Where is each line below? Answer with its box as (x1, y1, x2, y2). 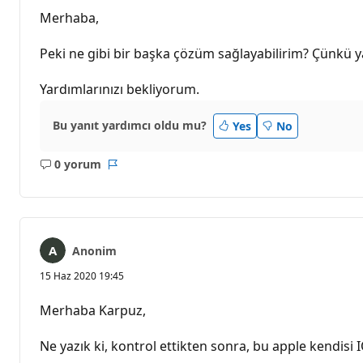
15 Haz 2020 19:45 (40, 268, 124, 283)
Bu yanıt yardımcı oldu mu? (53, 117, 207, 134)
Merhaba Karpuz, (40, 301, 146, 319)
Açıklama (69, 164, 122, 180)
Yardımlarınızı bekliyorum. (40, 79, 199, 98)
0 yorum (53, 156, 101, 173)
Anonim (72, 242, 117, 258)
